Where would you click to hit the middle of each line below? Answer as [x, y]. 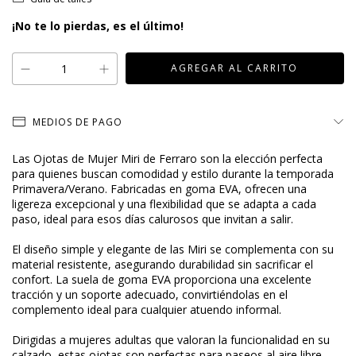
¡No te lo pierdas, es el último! [98, 26]
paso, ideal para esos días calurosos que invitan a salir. [153, 219]
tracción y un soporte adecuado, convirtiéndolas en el [150, 295]
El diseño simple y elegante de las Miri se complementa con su [173, 250]
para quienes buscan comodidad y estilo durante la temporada [173, 174]
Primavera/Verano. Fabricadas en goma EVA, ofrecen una [159, 189]
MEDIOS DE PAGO [77, 122]
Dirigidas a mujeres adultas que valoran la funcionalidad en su [171, 340]
